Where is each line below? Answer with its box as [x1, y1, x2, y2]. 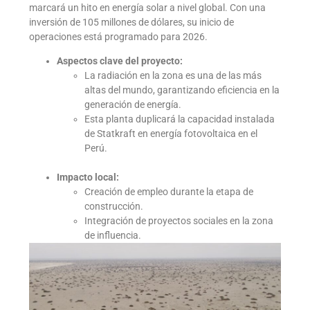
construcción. [84, 201, 144, 212]
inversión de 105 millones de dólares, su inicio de [29, 16, 235, 28]
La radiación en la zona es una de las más [84, 70, 262, 82]
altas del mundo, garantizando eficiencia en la [84, 84, 280, 96]
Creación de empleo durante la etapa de [84, 186, 254, 198]
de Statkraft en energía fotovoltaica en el [84, 128, 258, 140]
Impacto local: [57, 172, 120, 183]
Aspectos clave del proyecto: [57, 55, 183, 67]
